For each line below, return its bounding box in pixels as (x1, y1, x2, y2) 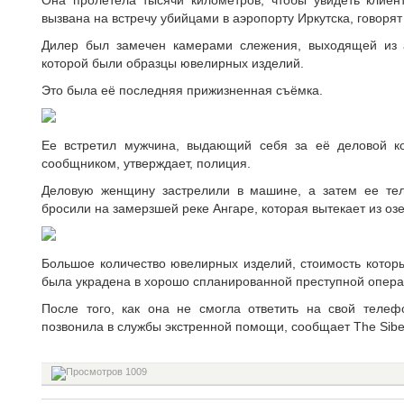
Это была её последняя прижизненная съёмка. (41, 83, 323, 97)
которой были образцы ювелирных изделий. (41, 56, 304, 70)
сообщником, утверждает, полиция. (41, 156, 251, 170)
